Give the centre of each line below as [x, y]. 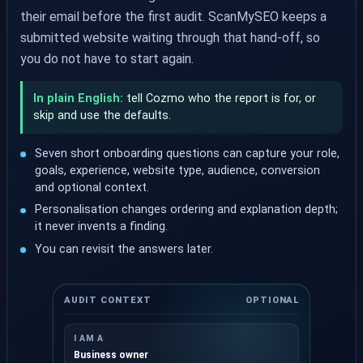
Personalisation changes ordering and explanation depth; [187, 210]
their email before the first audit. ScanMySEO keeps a [173, 16]
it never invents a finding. [102, 227]
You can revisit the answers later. [124, 249]
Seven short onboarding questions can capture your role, [188, 153]
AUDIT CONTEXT [107, 300]
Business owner [111, 354]
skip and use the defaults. [102, 116]
